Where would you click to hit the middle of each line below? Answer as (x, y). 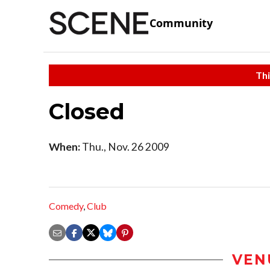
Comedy (66, 206)
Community (181, 23)
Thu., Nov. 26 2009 (125, 146)
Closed (87, 111)
